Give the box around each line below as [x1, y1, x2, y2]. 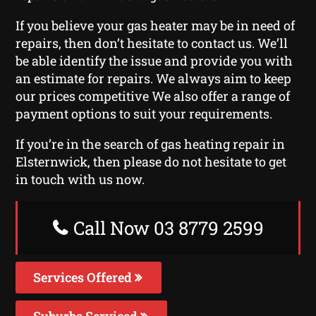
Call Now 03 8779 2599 [68, 215, 264, 240]
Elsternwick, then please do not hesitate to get [16, 152, 287, 170]
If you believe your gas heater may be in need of [16, 16, 296, 34]
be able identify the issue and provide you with [16, 51, 293, 69]
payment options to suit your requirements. [16, 104, 273, 122]
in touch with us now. [16, 170, 145, 188]
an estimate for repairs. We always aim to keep [16, 69, 292, 87]
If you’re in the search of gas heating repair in [16, 135, 286, 152]
